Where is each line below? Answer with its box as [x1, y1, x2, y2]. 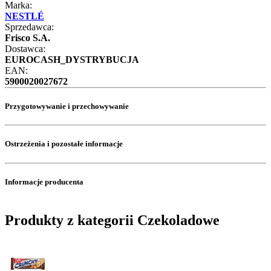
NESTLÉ [5, 10, 44, 21]
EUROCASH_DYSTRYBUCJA [5, 54, 139, 65]
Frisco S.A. [5, 32, 50, 43]
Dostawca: [5, 43, 45, 54]
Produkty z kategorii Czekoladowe [5, 212, 220, 228]
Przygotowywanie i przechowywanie [5, 102, 129, 111]
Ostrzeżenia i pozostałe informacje [5, 139, 123, 149]
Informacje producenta [5, 177, 83, 186]
